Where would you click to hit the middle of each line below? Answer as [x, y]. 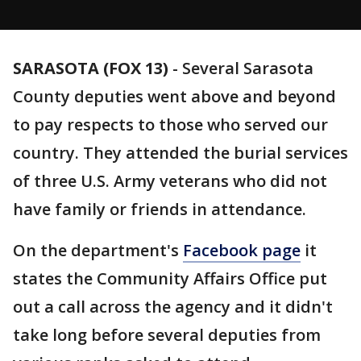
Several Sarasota [248, 68]
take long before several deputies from [167, 335]
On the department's [98, 250]
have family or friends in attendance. [162, 209]
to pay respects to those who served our [170, 124]
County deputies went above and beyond [174, 96]
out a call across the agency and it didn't [173, 307]
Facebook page [242, 250]
